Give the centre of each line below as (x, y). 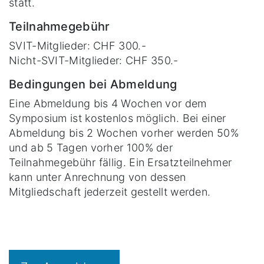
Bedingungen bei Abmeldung (93, 84)
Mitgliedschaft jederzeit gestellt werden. (110, 192)
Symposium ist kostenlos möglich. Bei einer (118, 118)
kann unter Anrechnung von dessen (98, 177)
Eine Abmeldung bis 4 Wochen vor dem (108, 103)
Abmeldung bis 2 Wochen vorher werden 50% (124, 133)
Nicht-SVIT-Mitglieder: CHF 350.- (94, 60)
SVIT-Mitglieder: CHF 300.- (77, 46)
